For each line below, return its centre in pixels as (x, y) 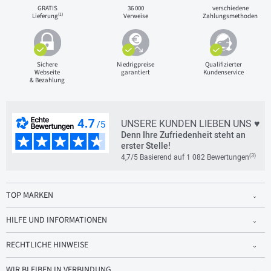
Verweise (135, 16)
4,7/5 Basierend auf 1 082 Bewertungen (185, 157)
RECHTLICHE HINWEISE (47, 245)
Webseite (47, 72)
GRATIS (47, 8)
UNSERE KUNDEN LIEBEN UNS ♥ (191, 124)
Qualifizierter (224, 64)
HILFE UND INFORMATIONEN (57, 220)
